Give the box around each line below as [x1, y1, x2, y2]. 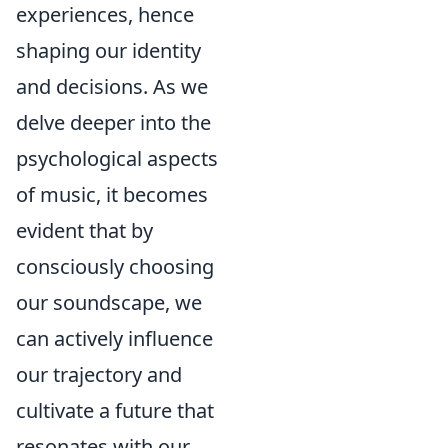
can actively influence [16, 325, 213, 353]
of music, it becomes [16, 181, 208, 209]
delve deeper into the [16, 109, 211, 137]
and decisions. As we [16, 73, 208, 101]
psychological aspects [16, 145, 218, 173]
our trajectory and [16, 361, 182, 389]
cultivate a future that [16, 397, 214, 425]
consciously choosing [16, 253, 214, 281]
